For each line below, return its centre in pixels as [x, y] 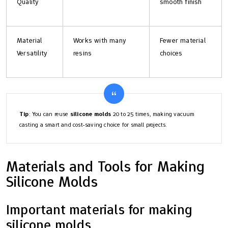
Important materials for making [99, 209]
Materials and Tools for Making [106, 166]
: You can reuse [49, 114]
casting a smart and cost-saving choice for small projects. [93, 124]
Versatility [32, 53]
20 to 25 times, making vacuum [153, 114]
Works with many [100, 40]
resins [83, 53]
